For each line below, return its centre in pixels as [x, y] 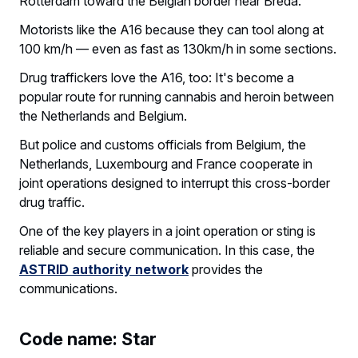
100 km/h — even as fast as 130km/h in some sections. [178, 48]
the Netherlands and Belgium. [103, 115]
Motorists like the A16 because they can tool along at [171, 29]
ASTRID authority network [104, 269]
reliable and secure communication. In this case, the [167, 250]
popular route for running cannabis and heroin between [177, 96]
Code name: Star [88, 338]
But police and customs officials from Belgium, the [163, 144]
